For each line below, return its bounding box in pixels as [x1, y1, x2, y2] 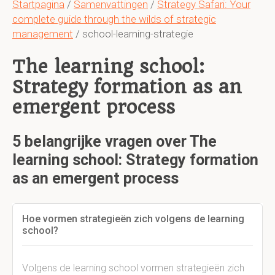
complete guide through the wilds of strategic [12, 13, 216, 25]
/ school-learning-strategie [73, 28, 193, 40]
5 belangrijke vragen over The [12, 133, 217, 150]
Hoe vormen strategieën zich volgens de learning [22, 213, 244, 225]
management [12, 28, 73, 40]
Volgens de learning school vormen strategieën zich [22, 262, 244, 274]
